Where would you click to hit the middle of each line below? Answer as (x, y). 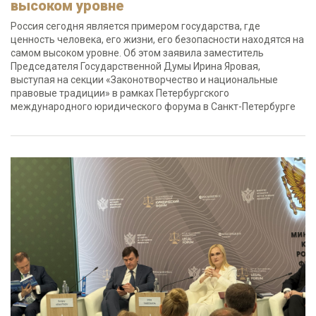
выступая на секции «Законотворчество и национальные (144, 80)
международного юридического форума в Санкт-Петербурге (153, 107)
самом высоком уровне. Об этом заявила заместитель (137, 53)
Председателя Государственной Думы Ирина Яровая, (135, 66)
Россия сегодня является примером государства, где (135, 26)
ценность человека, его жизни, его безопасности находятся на (157, 39)
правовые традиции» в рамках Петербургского (120, 93)
